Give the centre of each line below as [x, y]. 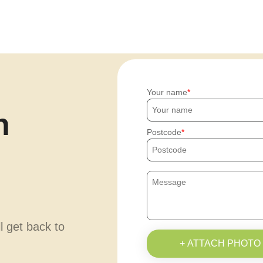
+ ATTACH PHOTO [220, 244]
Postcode [164, 132]
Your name [167, 92]
